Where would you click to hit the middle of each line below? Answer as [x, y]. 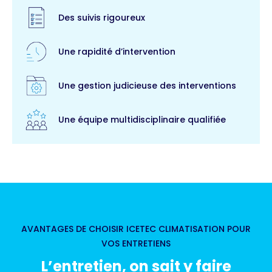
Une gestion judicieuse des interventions [147, 85]
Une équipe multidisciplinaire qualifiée [142, 119]
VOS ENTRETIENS [136, 244]
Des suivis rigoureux [102, 17]
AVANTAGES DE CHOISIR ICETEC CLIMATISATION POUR [136, 229]
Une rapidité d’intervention [117, 51]
